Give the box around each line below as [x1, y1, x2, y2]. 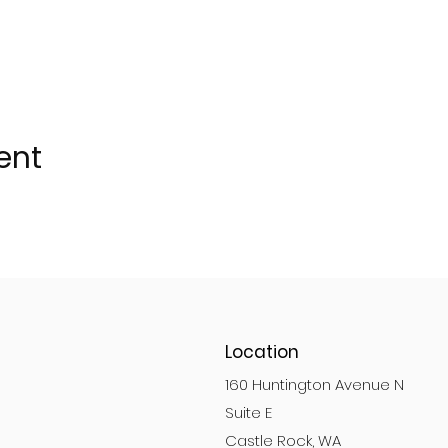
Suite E [225, 402, 273, 423]
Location [225, 340, 300, 364]
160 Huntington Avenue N [225, 374, 405, 395]
